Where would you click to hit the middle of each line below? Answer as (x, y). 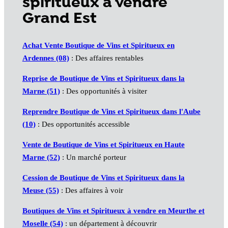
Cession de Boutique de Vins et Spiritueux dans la (103, 178)
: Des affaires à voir (91, 191)
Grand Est (59, 19)
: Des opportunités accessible (82, 124)
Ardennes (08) (46, 58)
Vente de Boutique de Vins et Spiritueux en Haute (103, 145)
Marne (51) (41, 91)
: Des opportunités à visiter (103, 91)
